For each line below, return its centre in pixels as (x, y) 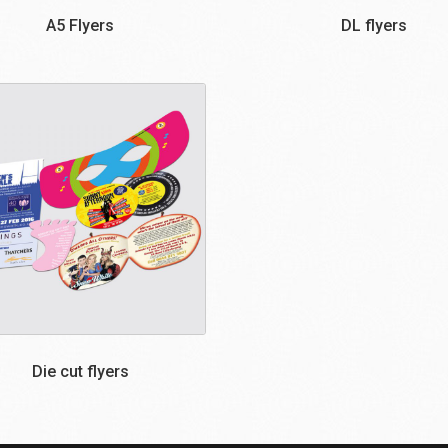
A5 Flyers (80, 25)
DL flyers (374, 25)
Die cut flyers (80, 372)
